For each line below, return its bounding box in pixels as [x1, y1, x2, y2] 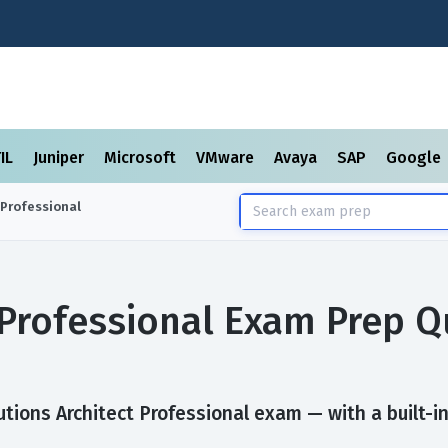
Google [386, 148, 445, 167]
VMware [196, 148, 258, 167]
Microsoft [104, 148, 180, 167]
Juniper [33, 148, 88, 167]
